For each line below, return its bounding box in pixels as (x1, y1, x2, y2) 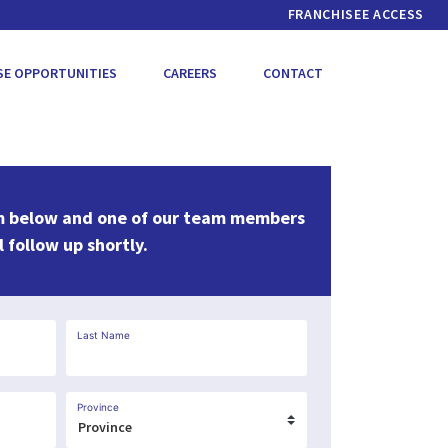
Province (77, 401, 119, 413)
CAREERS (163, 63, 217, 82)
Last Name (77, 329, 130, 341)
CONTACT (263, 63, 323, 82)
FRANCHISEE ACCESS (287, 4, 424, 23)
